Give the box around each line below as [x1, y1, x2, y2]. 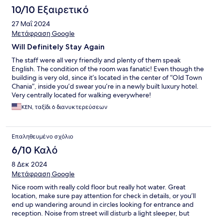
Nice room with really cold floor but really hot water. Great [12, 182, 186, 191]
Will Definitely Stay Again [12, 42, 105, 51]
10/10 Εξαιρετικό [12, 3, 89, 15]
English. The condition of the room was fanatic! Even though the [12, 64, 204, 73]
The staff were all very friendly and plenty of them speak [12, 55, 181, 64]
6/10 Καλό [12, 144, 58, 156]
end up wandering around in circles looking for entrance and [12, 200, 194, 209]
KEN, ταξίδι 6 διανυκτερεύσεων [21, 103, 108, 111]
